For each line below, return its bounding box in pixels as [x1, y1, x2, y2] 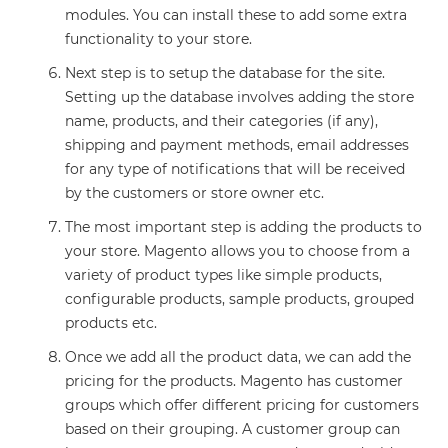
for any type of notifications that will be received [65, 159, 405, 178]
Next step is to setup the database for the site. [65, 63, 385, 82]
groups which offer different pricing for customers [65, 395, 419, 414]
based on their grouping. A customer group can [65, 419, 400, 438]
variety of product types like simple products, [65, 265, 382, 284]
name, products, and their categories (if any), [65, 111, 378, 130]
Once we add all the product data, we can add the [65, 347, 411, 366]
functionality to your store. [65, 29, 252, 48]
